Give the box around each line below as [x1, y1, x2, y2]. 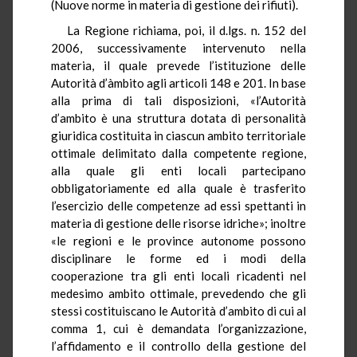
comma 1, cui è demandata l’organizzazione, [51, 320, 306, 335]
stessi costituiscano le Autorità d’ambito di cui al [51, 303, 306, 318]
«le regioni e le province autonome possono [51, 233, 306, 248]
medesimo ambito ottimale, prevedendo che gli [51, 285, 306, 300]
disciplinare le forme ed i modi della [51, 250, 306, 265]
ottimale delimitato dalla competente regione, [51, 145, 306, 160]
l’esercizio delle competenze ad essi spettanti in [51, 198, 306, 213]
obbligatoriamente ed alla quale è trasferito [51, 180, 306, 195]
